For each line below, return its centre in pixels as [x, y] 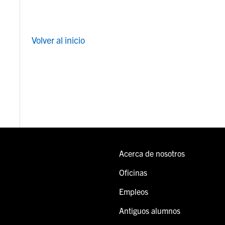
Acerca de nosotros [152, 153]
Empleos [134, 192]
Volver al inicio [59, 40]
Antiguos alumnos [150, 211]
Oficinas [133, 173]
